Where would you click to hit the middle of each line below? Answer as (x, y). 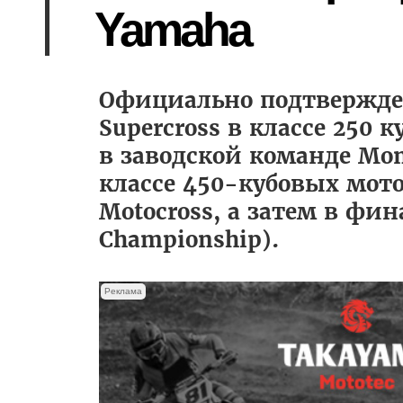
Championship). (189, 239)
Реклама (123, 291)
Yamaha (172, 29)
